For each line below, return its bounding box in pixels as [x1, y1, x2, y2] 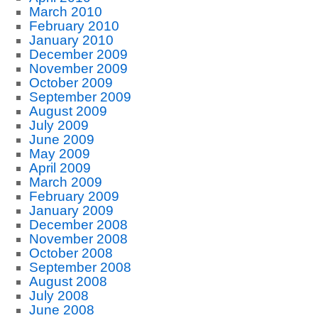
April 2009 [28, 160, 91, 175]
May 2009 [28, 146, 90, 161]
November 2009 [28, 61, 128, 76]
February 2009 [28, 189, 119, 204]
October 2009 [28, 75, 113, 90]
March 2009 [28, 175, 102, 190]
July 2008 [28, 288, 89, 303]
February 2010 [28, 18, 119, 33]
